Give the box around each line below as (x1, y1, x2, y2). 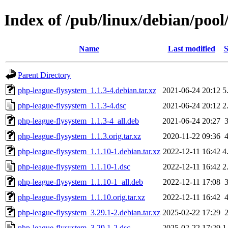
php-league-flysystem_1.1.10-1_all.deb (18, 177, 143, 186)
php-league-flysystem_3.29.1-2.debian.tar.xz (18, 208, 160, 217)
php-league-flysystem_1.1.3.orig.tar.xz (18, 131, 141, 140)
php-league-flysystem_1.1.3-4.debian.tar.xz (18, 85, 156, 95)
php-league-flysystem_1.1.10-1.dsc (18, 162, 130, 171)
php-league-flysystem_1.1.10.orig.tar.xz (18, 192, 145, 202)
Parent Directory (18, 70, 71, 79)
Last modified (167, 44, 215, 53)
